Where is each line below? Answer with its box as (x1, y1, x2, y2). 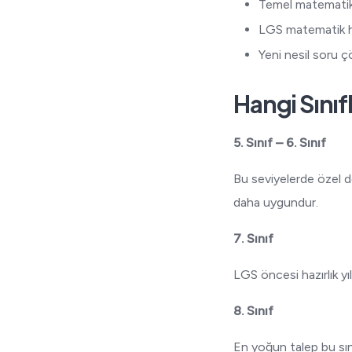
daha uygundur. (233, 195, 319, 210)
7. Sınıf (233, 231, 274, 246)
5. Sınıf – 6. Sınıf (233, 135, 327, 150)
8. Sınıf (233, 303, 274, 318)
